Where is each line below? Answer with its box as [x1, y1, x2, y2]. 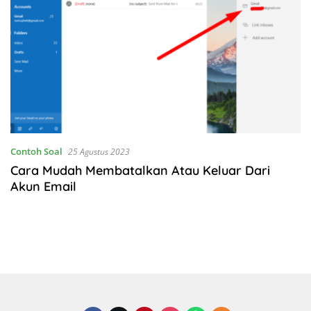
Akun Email [10, 178, 76, 195]
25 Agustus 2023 [68, 146, 130, 158]
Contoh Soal [10, 145, 62, 158]
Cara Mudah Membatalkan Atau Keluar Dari [10, 162, 270, 179]
